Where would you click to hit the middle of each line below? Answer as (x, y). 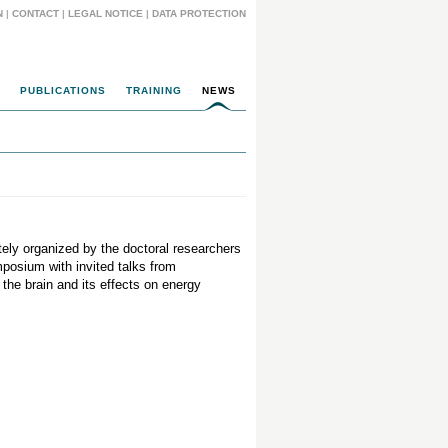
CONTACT (35, 13)
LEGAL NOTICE (105, 13)
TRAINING (154, 90)
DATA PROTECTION (199, 13)
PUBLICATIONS (63, 90)
